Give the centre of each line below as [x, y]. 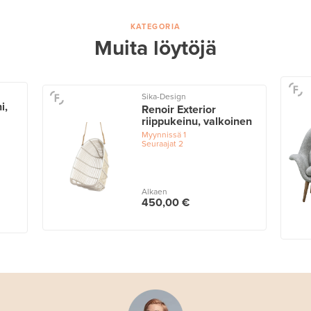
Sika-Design [163, 96]
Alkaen [154, 192]
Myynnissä [161, 134]
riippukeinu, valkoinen [196, 121]
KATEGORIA [155, 26]
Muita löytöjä [155, 48]
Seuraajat [159, 143]
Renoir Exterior [178, 109]
